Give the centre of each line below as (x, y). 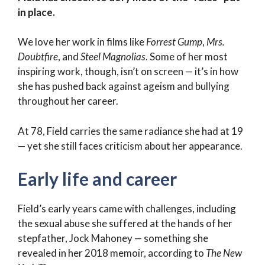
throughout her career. (68, 101)
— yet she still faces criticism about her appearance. (130, 146)
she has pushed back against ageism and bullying (124, 86)
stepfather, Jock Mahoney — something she (113, 238)
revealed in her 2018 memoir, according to (112, 253)
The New (224, 253)
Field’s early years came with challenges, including (127, 209)
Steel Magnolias (113, 57)
